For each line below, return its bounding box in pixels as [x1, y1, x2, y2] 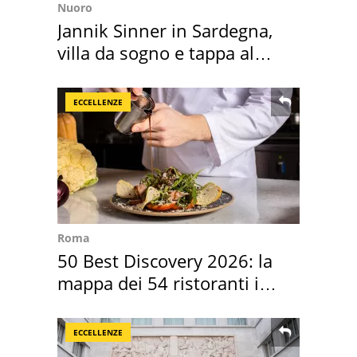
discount [57, 62, 128, 87]
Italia [57, 292, 97, 317]
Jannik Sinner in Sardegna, [57, 18, 273, 42]
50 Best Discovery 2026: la [57, 248, 273, 273]
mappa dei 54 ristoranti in [57, 270, 270, 295]
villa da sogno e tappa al [57, 40, 254, 65]
